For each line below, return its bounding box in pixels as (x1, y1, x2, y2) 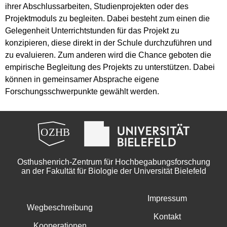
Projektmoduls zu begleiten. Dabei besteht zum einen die (5, 14, 210, 23)
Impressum (147, 194, 187, 203)
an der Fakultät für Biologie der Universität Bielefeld (21, 166, 206, 175)
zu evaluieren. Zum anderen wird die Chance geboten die (5, 50, 211, 59)
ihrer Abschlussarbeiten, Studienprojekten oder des (5, 2, 188, 11)
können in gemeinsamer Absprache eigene (5, 74, 159, 84)
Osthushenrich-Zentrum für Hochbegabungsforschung (17, 157, 210, 166)
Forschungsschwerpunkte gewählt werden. (5, 87, 159, 96)
